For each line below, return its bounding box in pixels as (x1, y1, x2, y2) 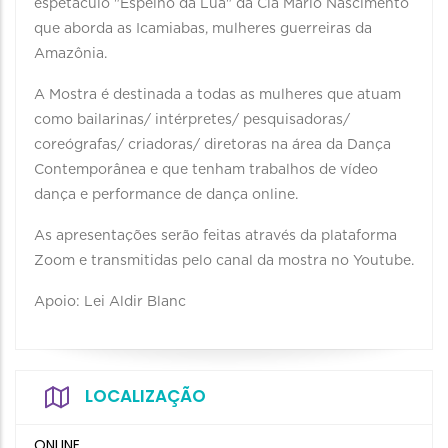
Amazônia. (34, 47, 107, 61)
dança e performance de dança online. (34, 188, 298, 202)
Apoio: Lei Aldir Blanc (34, 295, 186, 309)
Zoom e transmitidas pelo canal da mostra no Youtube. (34, 254, 414, 268)
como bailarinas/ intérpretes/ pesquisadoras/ (34, 113, 350, 127)
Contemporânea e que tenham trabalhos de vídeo (34, 163, 378, 177)
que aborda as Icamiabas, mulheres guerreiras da (34, 22, 372, 36)
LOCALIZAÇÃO (85, 384, 206, 408)
